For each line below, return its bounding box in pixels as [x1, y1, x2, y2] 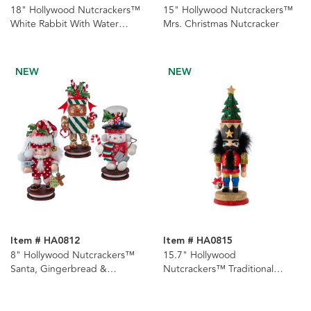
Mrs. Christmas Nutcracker [162, 17, 279, 32]
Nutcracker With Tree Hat [162, 276, 275, 291]
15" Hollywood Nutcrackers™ [162, 3, 293, 18]
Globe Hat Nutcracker [10, 31, 107, 46]
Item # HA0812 [10, 233, 80, 249]
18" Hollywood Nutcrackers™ [10, 3, 140, 18]
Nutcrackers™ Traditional [162, 262, 274, 277]
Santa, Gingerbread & [10, 262, 107, 277]
